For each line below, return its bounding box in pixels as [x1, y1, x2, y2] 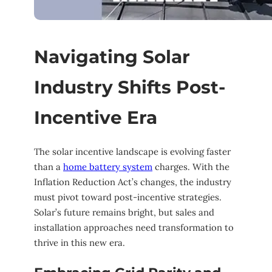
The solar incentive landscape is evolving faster [34, 146, 231, 158]
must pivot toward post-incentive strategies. [34, 191, 222, 203]
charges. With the [152, 161, 229, 173]
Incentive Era [34, 106, 157, 128]
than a [34, 161, 63, 173]
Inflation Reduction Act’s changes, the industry [34, 176, 231, 188]
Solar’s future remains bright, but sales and [34, 206, 214, 219]
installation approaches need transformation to [34, 222, 234, 234]
